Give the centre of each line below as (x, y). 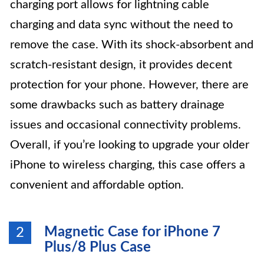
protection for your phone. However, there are (129, 85)
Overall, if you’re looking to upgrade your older (130, 145)
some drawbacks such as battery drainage (117, 105)
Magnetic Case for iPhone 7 (132, 232)
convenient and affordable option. (97, 185)
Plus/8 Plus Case (98, 247)
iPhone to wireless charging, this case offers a (128, 165)
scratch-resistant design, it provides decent (121, 65)
